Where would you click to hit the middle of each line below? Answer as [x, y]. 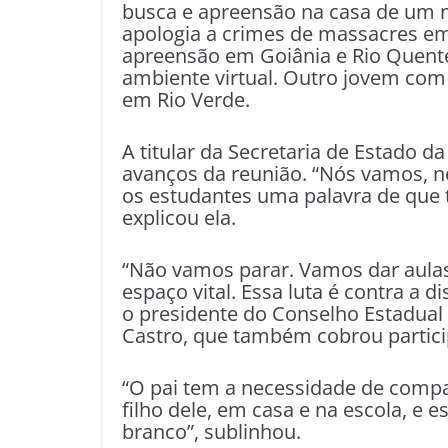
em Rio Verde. [186, 99]
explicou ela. [179, 217]
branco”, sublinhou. [211, 431]
